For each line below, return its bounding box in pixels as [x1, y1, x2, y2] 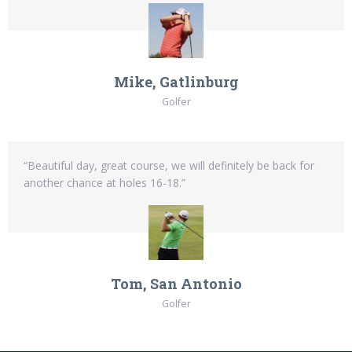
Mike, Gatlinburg [113, 71, 239, 91]
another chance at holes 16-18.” [24, 174, 185, 190]
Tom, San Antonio [110, 274, 242, 294]
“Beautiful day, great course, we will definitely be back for [24, 157, 314, 173]
